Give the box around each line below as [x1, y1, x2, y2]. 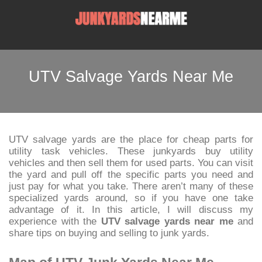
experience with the [9, 216, 101, 226]
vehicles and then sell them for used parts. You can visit [9, 157, 253, 168]
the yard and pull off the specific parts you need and [9, 169, 253, 180]
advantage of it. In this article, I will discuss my [9, 204, 253, 215]
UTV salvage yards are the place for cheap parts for [9, 134, 253, 144]
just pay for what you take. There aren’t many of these [9, 181, 253, 191]
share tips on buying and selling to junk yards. [9, 227, 209, 238]
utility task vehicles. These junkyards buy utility [9, 146, 253, 156]
